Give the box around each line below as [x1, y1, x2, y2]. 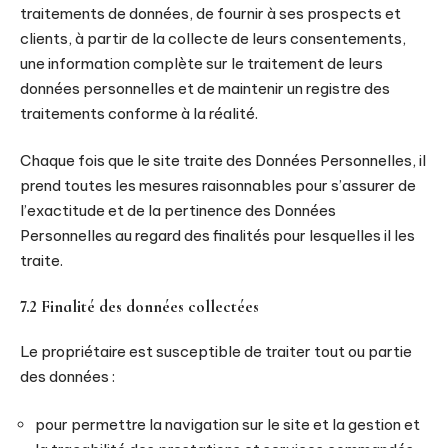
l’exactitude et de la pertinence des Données [20, 201, 336, 220]
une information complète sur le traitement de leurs [20, 53, 383, 73]
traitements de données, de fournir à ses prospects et [20, 3, 401, 23]
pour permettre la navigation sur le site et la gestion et [35, 414, 420, 434]
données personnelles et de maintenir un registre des [20, 78, 390, 98]
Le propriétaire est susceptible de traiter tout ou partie [20, 342, 412, 361]
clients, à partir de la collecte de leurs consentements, [20, 28, 406, 48]
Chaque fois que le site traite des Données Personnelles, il [20, 151, 426, 170]
